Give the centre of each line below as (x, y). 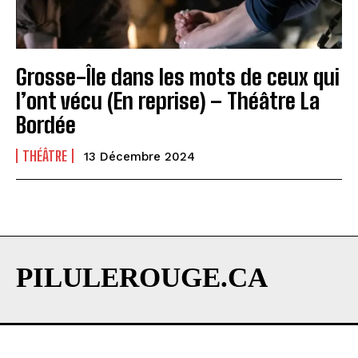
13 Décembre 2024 (139, 156)
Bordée (46, 124)
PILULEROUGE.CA (142, 277)
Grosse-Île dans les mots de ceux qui (178, 76)
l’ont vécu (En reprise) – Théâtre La (168, 100)
